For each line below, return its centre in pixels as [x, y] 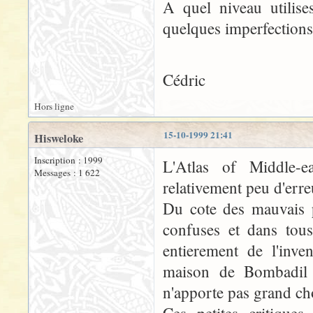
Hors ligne [54, 106]
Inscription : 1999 [68, 160]
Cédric [184, 80]
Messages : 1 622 [67, 173]
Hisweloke [59, 138]
